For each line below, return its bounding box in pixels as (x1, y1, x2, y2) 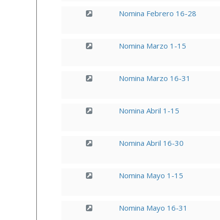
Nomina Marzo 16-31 (118, 73, 191, 83)
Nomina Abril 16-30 (118, 138, 184, 148)
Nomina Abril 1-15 (118, 106, 179, 115)
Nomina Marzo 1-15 (118, 41, 186, 51)
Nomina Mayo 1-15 (118, 170, 183, 180)
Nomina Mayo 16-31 (118, 203, 188, 213)
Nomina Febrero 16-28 (118, 8, 196, 18)
